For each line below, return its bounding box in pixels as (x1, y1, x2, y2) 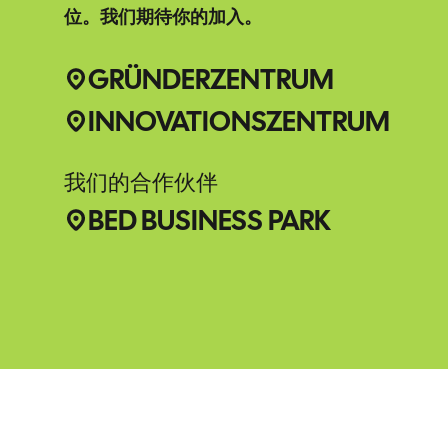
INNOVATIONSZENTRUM (88, 103, 390, 139)
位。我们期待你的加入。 (64, 7, 272, 27)
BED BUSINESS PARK (88, 202, 330, 238)
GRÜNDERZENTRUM (88, 61, 334, 97)
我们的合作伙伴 (64, 168, 218, 197)
